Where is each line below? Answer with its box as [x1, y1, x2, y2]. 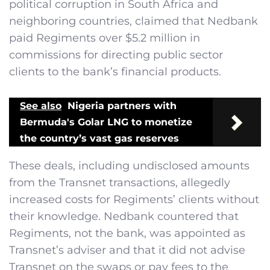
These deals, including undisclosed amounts [9, 159, 250, 172]
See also [20, 99, 61, 111]
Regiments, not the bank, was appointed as [9, 226, 245, 240]
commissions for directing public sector [9, 48, 223, 61]
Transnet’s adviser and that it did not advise [9, 243, 245, 257]
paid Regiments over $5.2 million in [9, 31, 200, 45]
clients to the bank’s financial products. [9, 64, 221, 78]
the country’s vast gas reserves [20, 132, 179, 144]
